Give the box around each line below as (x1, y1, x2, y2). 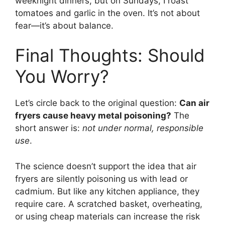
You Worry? (15, 66, 109, 87)
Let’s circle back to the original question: (15, 98, 179, 108)
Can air (179, 98, 209, 108)
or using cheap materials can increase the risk (15, 211, 200, 221)
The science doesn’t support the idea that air (15, 161, 196, 171)
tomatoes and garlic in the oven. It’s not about (15, 8, 200, 18)
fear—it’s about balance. (15, 20, 114, 31)
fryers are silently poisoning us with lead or (15, 173, 188, 184)
